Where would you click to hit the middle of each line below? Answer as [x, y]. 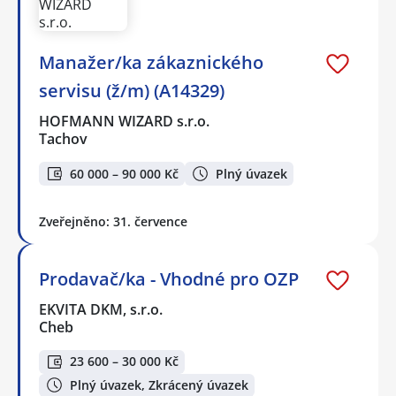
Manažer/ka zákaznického [151, 63]
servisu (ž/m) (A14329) [132, 91]
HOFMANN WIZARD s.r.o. [125, 122]
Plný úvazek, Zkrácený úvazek [159, 385]
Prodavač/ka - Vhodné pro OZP [169, 278]
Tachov [63, 139]
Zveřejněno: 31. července [113, 221]
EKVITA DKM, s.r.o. [102, 309]
